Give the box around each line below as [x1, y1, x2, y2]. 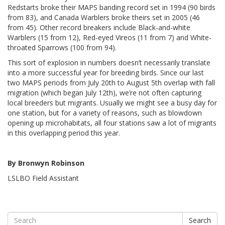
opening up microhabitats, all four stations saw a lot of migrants [8, 118, 216, 128]
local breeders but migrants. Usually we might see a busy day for [8, 97, 217, 107]
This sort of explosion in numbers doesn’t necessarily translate [8, 57, 210, 67]
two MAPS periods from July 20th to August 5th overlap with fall [8, 77, 215, 87]
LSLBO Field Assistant [8, 173, 79, 183]
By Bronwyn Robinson [8, 158, 84, 168]
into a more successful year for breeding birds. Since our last [8, 67, 204, 77]
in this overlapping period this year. [8, 128, 120, 138]
